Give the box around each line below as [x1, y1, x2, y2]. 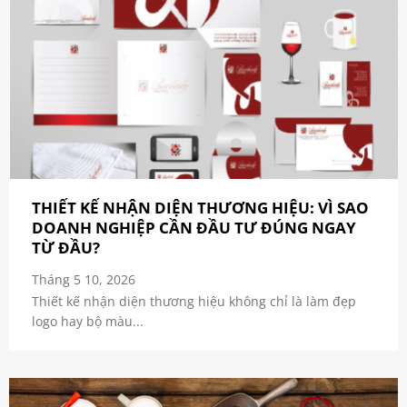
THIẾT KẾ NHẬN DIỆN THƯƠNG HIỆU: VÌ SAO [31, 197, 369, 219]
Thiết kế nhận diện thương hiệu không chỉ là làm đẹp [31, 292, 356, 310]
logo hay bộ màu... [31, 312, 144, 330]
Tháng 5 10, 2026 [31, 271, 135, 289]
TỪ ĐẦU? [31, 237, 100, 259]
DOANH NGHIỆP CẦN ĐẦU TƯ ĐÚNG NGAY [31, 217, 356, 239]
